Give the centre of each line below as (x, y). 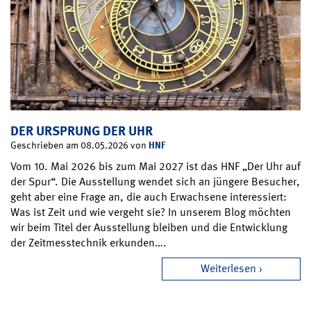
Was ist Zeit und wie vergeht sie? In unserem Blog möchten (151, 212)
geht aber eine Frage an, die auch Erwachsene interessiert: (149, 197)
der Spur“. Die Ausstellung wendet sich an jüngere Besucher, (155, 182)
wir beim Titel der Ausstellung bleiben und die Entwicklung (149, 228)
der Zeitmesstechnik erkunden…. (89, 243)
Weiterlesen (228, 269)
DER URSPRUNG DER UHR (82, 131)
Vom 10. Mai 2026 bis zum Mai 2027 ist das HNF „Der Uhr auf (155, 167)
